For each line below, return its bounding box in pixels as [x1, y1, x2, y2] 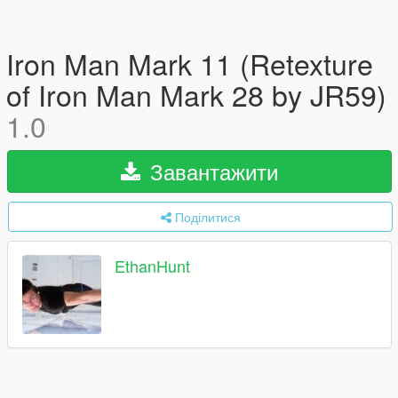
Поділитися [174, 208, 241, 226]
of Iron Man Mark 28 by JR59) [6, 74, 386, 115]
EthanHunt [115, 254, 190, 278]
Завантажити [144, 155, 278, 187]
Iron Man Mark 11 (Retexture [6, 43, 373, 84]
